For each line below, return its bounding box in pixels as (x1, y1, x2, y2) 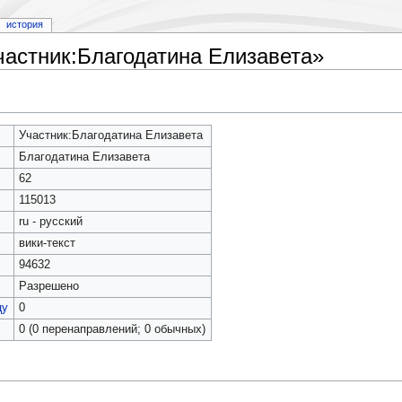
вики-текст (18, 236, 75, 249)
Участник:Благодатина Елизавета (18, 128, 203, 142)
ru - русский (18, 214, 83, 228)
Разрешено (18, 279, 79, 293)
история (5, 19, 43, 31)
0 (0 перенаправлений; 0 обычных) (18, 322, 205, 336)
